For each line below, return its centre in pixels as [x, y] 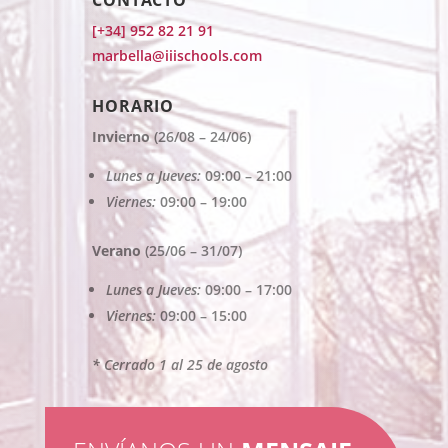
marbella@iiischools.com [176, 55]
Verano [116, 250]
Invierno [120, 136]
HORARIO [133, 106]
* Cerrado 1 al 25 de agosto [179, 364]
